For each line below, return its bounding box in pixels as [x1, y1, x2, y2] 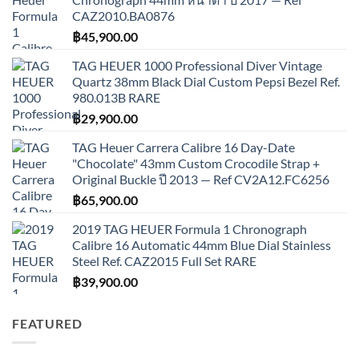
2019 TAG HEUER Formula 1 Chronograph [72, 220, 307, 236]
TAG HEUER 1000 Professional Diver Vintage [72, 57, 322, 73]
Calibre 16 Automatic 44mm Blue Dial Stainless [72, 236, 331, 252]
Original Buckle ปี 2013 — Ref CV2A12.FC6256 [72, 171, 329, 187]
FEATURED [12, 315, 83, 331]
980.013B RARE [72, 89, 160, 105]
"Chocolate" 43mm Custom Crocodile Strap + [72, 155, 320, 171]
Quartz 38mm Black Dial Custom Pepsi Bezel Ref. [72, 73, 340, 89]
